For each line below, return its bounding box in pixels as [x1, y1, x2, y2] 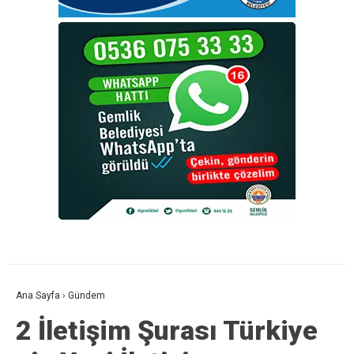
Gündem [68, 290, 105, 302]
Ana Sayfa [16, 290, 60, 302]
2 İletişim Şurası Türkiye [16, 314, 318, 347]
